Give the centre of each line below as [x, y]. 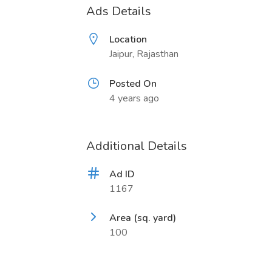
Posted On [133, 84]
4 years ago [134, 98]
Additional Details [137, 146]
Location [128, 39]
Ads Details [119, 11]
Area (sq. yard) [143, 218]
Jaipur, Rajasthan [144, 54]
